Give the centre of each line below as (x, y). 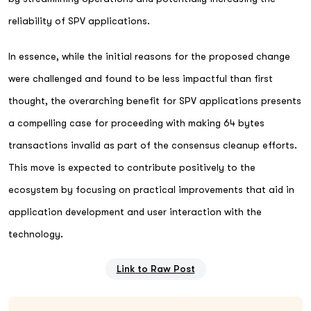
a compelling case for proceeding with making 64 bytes (136, 123)
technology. (36, 234)
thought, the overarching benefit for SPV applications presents (155, 100)
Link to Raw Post (155, 268)
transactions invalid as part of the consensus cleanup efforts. (153, 145)
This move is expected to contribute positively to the (132, 167)
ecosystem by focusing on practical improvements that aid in (151, 189)
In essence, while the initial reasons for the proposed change (149, 56)
